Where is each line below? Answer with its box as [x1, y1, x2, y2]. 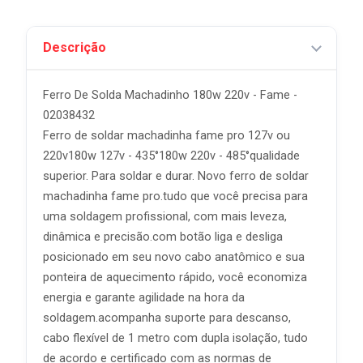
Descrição [43, 40, 106, 55]
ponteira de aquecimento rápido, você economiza [43, 271, 307, 284]
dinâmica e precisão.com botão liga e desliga [43, 230, 283, 244]
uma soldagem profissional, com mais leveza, [43, 210, 287, 224]
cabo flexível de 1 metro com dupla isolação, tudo [43, 331, 308, 345]
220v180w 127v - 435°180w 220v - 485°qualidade [43, 149, 300, 163]
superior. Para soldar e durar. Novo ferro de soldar [43, 169, 309, 183]
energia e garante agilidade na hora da [43, 291, 245, 305]
